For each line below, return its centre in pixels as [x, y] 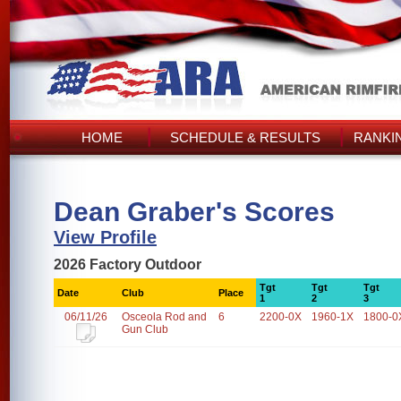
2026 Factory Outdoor [128, 264]
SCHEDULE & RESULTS [245, 137]
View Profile [105, 237]
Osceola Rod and [164, 317]
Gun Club [145, 329]
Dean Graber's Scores [194, 212]
